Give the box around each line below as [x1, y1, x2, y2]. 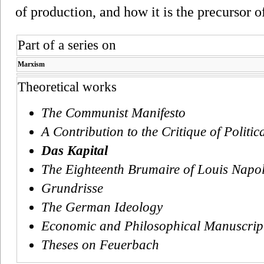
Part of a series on [18, 37, 116, 52]
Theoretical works [18, 79, 117, 94]
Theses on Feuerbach [41, 237, 159, 252]
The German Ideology [41, 199, 163, 214]
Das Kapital [41, 143, 108, 158]
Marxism [18, 60, 45, 68]
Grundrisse [41, 180, 103, 196]
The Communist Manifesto [41, 105, 186, 120]
